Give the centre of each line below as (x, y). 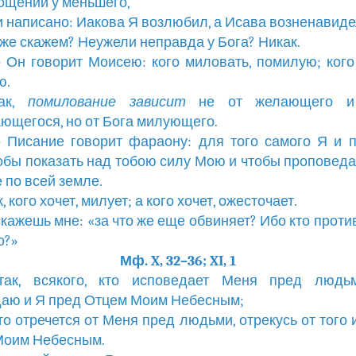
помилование (72, 102)
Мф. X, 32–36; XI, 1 (178, 261)
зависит (157, 102)
